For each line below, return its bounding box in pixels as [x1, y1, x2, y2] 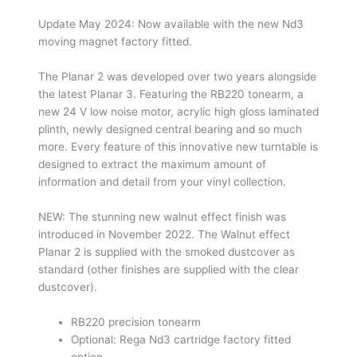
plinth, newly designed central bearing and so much [37, 122, 302, 135]
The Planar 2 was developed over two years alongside [37, 69, 316, 83]
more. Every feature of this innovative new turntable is [37, 139, 318, 153]
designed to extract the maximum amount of [37, 157, 266, 171]
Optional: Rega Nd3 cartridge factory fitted [70, 332, 291, 346]
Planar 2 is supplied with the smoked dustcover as [37, 245, 295, 258]
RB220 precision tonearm [70, 315, 201, 328]
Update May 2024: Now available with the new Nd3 [37, 18, 304, 31]
